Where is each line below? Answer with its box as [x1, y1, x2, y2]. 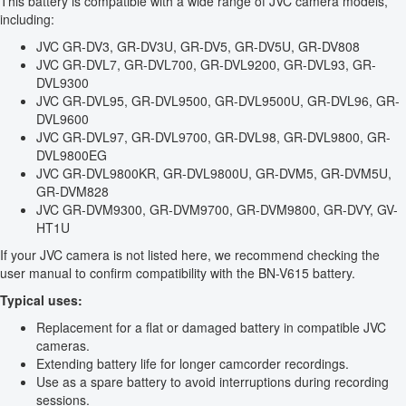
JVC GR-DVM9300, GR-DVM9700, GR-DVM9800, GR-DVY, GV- [36, 200, 398, 219]
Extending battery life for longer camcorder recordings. [36, 354, 349, 373]
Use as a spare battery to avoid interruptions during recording [36, 372, 389, 391]
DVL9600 [36, 110, 89, 129]
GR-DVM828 [36, 182, 109, 201]
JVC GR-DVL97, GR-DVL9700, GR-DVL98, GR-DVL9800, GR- [36, 128, 391, 147]
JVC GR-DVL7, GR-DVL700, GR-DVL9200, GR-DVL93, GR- [36, 55, 376, 74]
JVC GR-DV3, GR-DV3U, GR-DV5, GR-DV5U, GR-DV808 [36, 37, 360, 56]
